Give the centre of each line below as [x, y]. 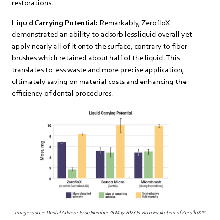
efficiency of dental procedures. [63, 93]
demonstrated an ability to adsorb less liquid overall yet [102, 34]
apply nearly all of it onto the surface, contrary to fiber [99, 46]
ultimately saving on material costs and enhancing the [99, 81]
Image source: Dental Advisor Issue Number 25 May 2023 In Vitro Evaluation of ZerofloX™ [110, 212]
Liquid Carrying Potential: [55, 22]
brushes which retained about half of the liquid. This [96, 57]
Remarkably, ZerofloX [134, 22]
